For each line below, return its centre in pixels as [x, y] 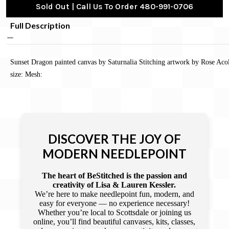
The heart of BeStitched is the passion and [114, 175]
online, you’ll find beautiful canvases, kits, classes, [114, 221]
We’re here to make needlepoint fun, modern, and [114, 194]
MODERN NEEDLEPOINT [114, 153]
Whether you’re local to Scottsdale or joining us [114, 212]
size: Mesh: [26, 74]
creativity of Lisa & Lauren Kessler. [114, 185]
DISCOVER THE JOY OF [114, 139]
